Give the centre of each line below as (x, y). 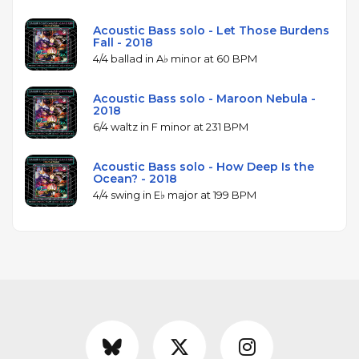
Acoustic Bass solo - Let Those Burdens (211, 30)
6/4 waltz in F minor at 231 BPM (171, 126)
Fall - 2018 (123, 42)
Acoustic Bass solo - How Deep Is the (204, 166)
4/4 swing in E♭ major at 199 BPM (175, 194)
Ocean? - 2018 (135, 178)
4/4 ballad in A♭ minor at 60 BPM (175, 58)
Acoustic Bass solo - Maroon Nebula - (204, 98)
